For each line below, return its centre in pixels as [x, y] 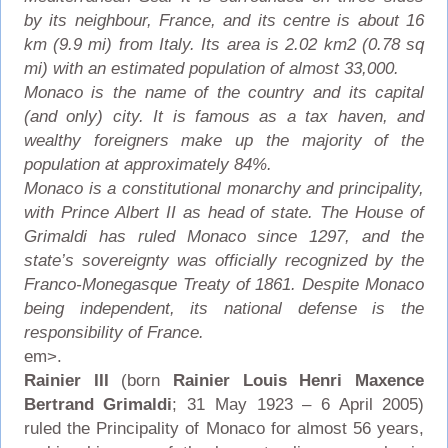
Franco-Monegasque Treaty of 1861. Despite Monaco [224, 284]
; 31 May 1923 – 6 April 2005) [298, 404]
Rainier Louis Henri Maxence [299, 380]
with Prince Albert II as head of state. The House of [224, 212]
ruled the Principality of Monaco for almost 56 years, [224, 428]
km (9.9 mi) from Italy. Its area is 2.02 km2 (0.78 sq [224, 44]
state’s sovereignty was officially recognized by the [224, 260]
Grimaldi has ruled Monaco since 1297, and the [224, 236]
